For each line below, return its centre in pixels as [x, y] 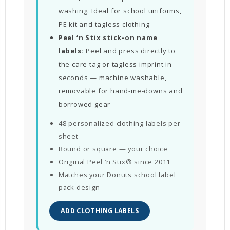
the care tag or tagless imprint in [115, 64]
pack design [79, 187]
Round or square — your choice [113, 149]
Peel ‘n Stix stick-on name [108, 37]
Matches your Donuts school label [117, 174]
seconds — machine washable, [112, 77]
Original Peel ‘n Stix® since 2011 [114, 161]
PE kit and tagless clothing [104, 24]
